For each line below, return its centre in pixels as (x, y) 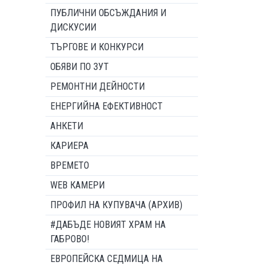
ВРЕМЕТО (70, 165)
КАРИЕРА (69, 146)
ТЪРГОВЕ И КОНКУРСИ (97, 47)
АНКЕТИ (67, 126)
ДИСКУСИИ (73, 27)
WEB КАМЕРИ (77, 185)
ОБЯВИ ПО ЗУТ (80, 67)
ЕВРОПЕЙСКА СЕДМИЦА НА (106, 259)
